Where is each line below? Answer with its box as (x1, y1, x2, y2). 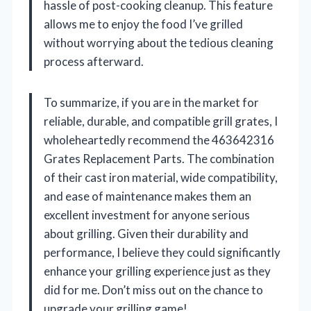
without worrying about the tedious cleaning (44, 35, 274, 51)
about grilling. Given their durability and (44, 226, 249, 242)
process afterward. (44, 54, 144, 69)
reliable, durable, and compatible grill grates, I (44, 114, 278, 129)
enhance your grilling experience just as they (44, 264, 271, 279)
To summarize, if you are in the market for (44, 95, 259, 110)
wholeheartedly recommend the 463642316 (44, 133, 274, 148)
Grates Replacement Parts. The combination (44, 151, 274, 167)
